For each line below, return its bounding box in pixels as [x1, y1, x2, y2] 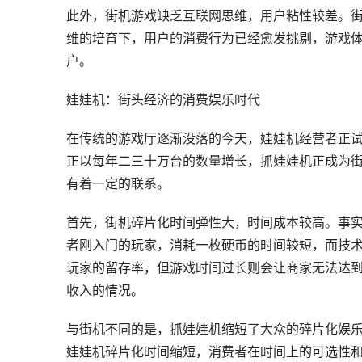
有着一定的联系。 [66, 175, 170, 192]
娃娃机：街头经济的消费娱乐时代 [66, 91, 260, 107]
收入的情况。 [66, 282, 144, 298]
